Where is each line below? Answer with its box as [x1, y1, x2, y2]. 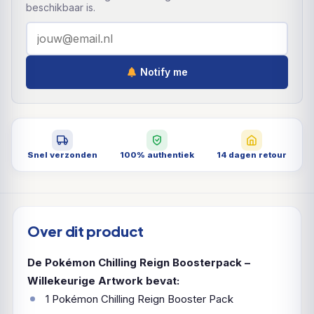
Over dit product [27, 221, 144, 240]
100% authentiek [119, 149, 194, 160]
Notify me [137, 66, 188, 78]
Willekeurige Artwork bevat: [27, 273, 179, 287]
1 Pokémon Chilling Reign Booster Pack [46, 292, 233, 306]
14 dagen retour [217, 149, 287, 160]
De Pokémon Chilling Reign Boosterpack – [27, 255, 250, 269]
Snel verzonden [27, 149, 97, 160]
